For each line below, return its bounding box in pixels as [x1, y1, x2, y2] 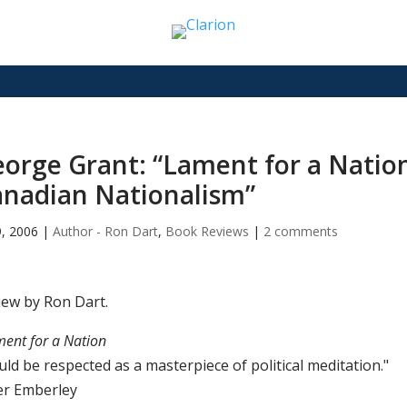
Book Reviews [164, 223, 249, 241]
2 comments [263, 223, 338, 241]
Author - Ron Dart [52, 223, 158, 241]
